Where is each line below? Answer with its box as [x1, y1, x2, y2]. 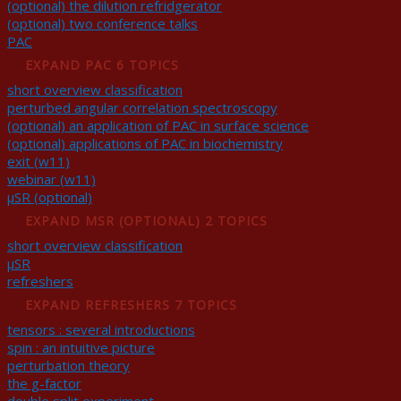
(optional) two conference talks [7, 14, 198, 32]
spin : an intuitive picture [7, 338, 155, 356]
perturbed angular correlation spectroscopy [7, 98, 277, 116]
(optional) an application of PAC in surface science [7, 116, 309, 134]
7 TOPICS [175, 296, 237, 313]
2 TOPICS [205, 212, 268, 229]
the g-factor [7, 374, 81, 392]
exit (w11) [7, 152, 70, 170]
